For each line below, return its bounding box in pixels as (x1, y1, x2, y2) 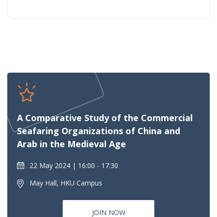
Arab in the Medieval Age (17, 138, 126, 150)
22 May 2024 (30, 160, 70, 170)
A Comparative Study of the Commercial (17, 111, 193, 124)
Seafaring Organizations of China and (17, 124, 180, 137)
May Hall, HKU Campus (30, 178, 102, 187)
